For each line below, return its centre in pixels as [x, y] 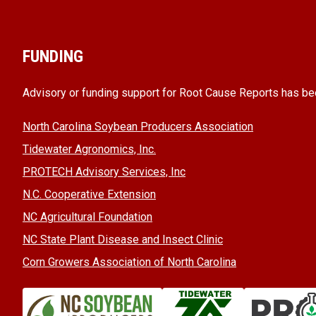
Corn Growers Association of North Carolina [129, 262]
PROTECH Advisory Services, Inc [104, 172]
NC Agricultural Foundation [87, 217]
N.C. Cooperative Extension [89, 194]
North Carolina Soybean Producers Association [138, 127]
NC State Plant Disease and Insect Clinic [123, 239]
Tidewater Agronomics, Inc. [89, 149]
